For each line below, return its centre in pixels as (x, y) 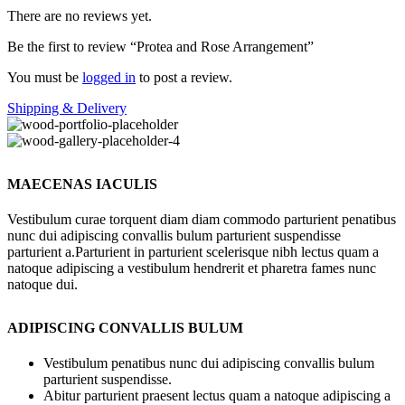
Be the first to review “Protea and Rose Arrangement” (160, 46)
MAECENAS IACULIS (82, 184)
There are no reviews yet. (80, 15)
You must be (45, 77)
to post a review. (184, 77)
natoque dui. (42, 284)
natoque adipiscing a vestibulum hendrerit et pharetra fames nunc (192, 268)
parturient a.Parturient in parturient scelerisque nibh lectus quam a (193, 251)
